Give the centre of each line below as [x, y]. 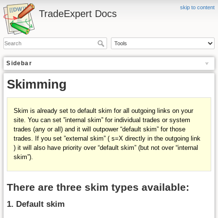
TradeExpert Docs [78, 13]
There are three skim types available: [98, 187]
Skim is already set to [46, 111]
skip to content [198, 7]
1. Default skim [36, 204]
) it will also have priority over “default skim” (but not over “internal [106, 148]
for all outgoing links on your [153, 111]
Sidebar [19, 64]
